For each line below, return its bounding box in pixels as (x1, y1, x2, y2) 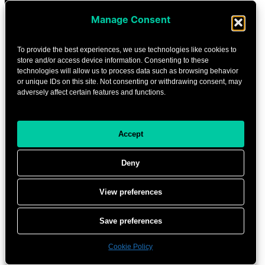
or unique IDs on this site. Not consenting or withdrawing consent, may (17, 77, 242, 86)
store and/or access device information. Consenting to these (17, 56, 209, 64)
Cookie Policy (108, 243, 153, 251)
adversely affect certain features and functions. (17, 88, 166, 96)
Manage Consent (91, 14, 170, 25)
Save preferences (99, 216, 162, 225)
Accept (118, 129, 143, 138)
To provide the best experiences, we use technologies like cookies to (17, 46, 237, 54)
